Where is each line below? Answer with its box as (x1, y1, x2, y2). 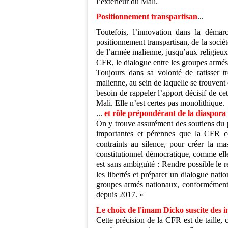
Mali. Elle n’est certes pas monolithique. (96, 99, 224, 108)
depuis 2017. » (96, 190, 144, 199)
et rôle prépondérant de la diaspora (104, 109, 226, 118)
